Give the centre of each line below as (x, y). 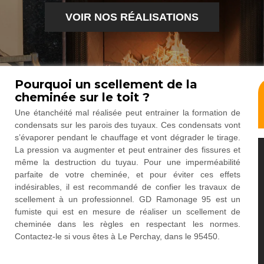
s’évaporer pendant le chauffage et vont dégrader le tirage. (128, 137)
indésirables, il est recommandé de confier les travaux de (128, 187)
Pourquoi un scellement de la (106, 84)
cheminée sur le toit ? (82, 97)
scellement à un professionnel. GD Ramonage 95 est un (128, 199)
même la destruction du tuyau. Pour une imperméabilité (128, 162)
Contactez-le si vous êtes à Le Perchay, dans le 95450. (117, 236)
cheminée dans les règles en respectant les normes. (128, 224)
